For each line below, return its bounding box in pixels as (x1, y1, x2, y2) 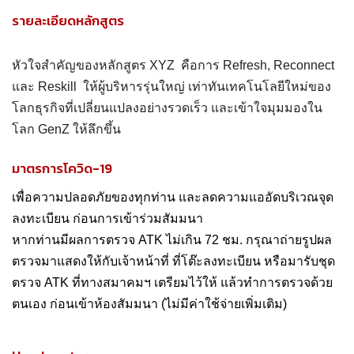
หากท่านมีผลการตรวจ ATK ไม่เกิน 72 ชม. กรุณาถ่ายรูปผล (12, 233, 332, 247)
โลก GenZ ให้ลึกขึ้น (12, 122, 121, 136)
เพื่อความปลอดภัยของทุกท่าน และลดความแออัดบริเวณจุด (12, 190, 333, 204)
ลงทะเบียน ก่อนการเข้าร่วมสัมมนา (12, 212, 203, 225)
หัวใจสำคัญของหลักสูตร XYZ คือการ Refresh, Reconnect (12, 58, 334, 72)
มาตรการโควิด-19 (12, 158, 112, 179)
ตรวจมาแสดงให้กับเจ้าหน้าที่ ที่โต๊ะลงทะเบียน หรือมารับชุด (12, 254, 335, 268)
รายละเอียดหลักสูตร (12, 10, 124, 31)
